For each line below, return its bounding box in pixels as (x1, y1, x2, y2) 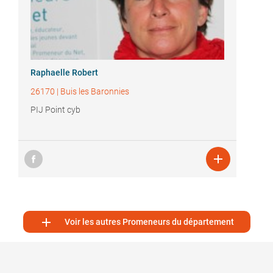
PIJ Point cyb (30, 105, 80, 115)
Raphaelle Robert (30, 68, 98, 78)
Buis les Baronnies (60, 87, 129, 97)
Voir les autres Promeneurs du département (65, 217, 234, 227)
